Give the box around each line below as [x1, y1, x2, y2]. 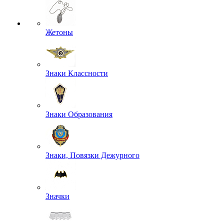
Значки [45, 192, 69, 200]
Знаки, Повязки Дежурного [45, 151, 139, 159]
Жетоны [45, 28, 73, 36]
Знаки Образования [45, 110, 112, 118]
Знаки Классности [45, 69, 108, 77]
